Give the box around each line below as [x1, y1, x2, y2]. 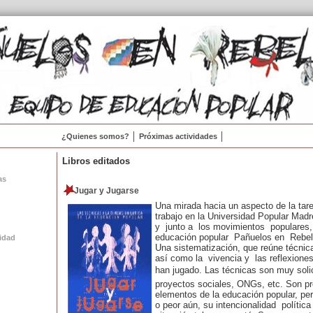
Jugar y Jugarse [73, 186, 139, 196]
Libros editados [61, 156, 130, 166]
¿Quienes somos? [61, 132, 129, 140]
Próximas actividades [138, 132, 217, 140]
